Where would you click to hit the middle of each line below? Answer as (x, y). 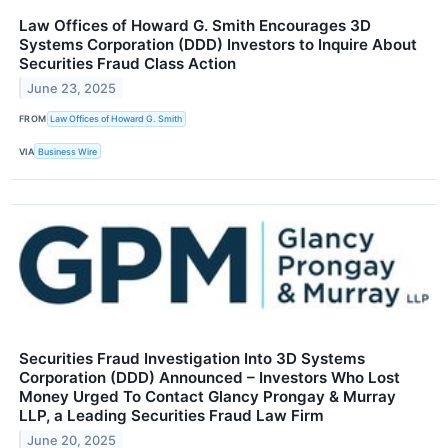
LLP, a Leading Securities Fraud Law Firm (171, 416)
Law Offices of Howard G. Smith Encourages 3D (195, 25)
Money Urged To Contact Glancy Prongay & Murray (207, 397)
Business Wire (68, 151)
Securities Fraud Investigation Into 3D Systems (192, 359)
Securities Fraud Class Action (127, 63)
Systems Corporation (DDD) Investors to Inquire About (218, 44)
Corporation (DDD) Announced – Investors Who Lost (209, 378)
